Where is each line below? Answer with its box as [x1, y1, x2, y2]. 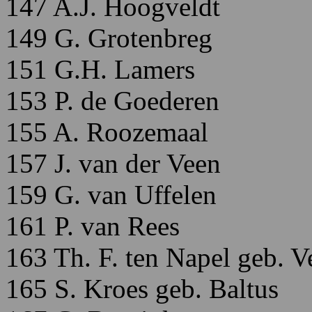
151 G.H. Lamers [6, 54, 195, 84]
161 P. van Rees [6, 211, 180, 241]
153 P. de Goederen [6, 86, 219, 116]
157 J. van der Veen [6, 148, 221, 178]
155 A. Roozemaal [6, 117, 208, 147]
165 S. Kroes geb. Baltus [6, 274, 279, 304]
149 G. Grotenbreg [6, 23, 212, 53]
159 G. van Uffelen [6, 180, 217, 210]
